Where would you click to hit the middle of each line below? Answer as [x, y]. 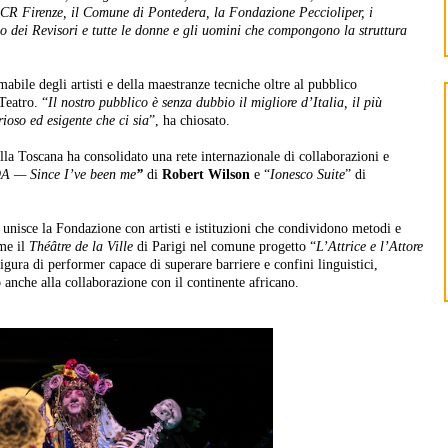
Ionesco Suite [307, 175]
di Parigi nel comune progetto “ [224, 247]
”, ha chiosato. [189, 121]
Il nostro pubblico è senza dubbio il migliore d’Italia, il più [215, 103]
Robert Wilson [204, 175]
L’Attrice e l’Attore [369, 247]
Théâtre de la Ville [81, 247]
